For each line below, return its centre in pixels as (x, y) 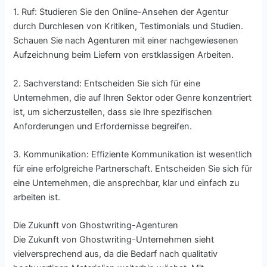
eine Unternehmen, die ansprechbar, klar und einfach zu (126, 183)
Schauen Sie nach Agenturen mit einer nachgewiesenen (126, 41)
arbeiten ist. (37, 198)
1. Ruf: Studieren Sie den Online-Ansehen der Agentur (121, 12)
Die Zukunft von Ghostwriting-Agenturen (96, 226)
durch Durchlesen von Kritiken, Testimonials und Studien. (128, 27)
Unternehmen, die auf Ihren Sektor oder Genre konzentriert (133, 97)
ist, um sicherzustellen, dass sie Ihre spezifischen (113, 112)
